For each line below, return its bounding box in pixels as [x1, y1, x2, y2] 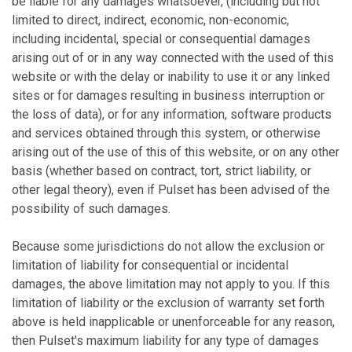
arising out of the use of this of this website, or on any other [12, 145, 339, 159]
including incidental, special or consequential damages [12, 31, 310, 46]
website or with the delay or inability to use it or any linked [12, 69, 330, 84]
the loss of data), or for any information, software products [12, 107, 332, 122]
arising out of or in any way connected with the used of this [12, 50, 334, 65]
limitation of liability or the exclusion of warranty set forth [12, 295, 324, 310]
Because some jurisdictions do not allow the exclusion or [12, 239, 324, 254]
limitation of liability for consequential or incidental [12, 258, 288, 273]
